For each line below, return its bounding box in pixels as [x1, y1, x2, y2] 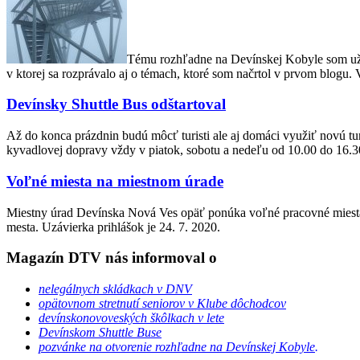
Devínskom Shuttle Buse [39, 325, 162, 339]
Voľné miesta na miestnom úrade [6, 172, 223, 190]
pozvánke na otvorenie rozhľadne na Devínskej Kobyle [39, 340, 315, 354]
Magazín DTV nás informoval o [6, 249, 217, 267]
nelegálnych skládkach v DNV [39, 282, 192, 296]
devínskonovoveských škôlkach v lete [39, 311, 224, 325]
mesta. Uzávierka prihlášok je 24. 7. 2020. [6, 219, 220, 234]
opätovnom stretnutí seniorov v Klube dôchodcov [39, 297, 286, 310]
